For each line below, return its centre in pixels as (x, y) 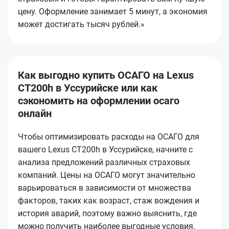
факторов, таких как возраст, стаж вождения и (109, 200)
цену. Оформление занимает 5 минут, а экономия (113, 11)
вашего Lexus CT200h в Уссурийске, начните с (105, 149)
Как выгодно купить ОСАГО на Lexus (106, 75)
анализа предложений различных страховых (104, 162)
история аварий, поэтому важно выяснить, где (107, 213)
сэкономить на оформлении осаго (99, 100)
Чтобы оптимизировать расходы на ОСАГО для (109, 136)
